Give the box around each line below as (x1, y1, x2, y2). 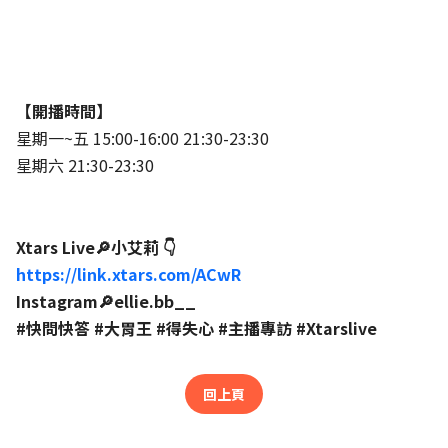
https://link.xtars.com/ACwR (16, 262, 241, 286)
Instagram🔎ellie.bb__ (16, 289, 196, 313)
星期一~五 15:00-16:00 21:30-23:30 (16, 126, 269, 150)
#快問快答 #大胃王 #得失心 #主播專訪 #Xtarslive (16, 316, 377, 340)
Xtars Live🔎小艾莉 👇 (16, 235, 176, 259)
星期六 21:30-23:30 (16, 153, 154, 177)
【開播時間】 (16, 99, 112, 123)
